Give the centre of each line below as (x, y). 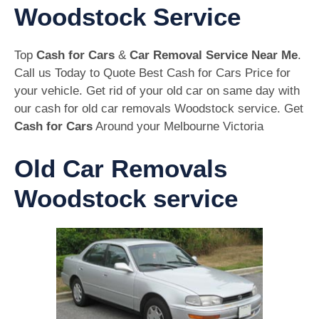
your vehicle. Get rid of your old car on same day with (157, 91)
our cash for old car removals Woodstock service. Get (159, 109)
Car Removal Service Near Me (214, 55)
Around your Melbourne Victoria (178, 126)
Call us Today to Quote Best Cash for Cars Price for (152, 73)
